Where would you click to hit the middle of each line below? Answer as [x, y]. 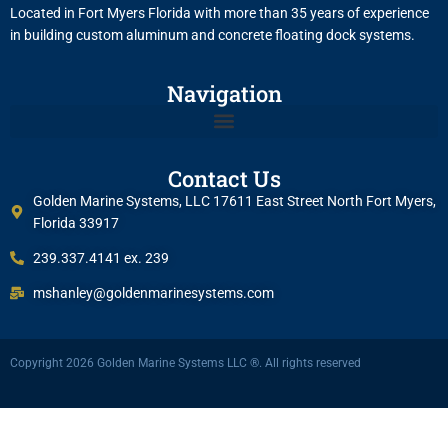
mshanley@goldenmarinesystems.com [153, 292]
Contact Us [224, 178]
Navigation [224, 93]
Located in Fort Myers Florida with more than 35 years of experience [219, 12]
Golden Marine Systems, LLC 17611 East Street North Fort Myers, [234, 200]
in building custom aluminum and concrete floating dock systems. [212, 34]
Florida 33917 [75, 222]
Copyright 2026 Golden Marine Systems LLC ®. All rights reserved [185, 362]
